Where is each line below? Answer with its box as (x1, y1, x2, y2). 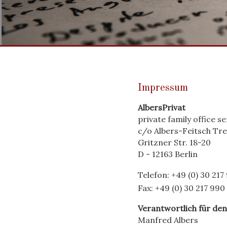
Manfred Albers (138, 214, 198, 225)
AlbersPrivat (138, 102, 185, 112)
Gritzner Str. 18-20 (138, 137, 211, 147)
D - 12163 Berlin (138, 148, 198, 159)
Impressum (138, 82, 188, 93)
